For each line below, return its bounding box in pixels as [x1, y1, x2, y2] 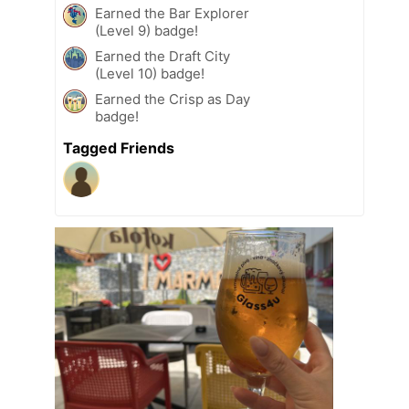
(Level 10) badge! [95, 65, 204, 83]
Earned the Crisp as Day [95, 90, 250, 109]
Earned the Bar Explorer [95, 5, 249, 23]
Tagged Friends [63, 139, 174, 158]
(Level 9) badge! [95, 22, 198, 40]
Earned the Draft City [95, 47, 230, 66]
